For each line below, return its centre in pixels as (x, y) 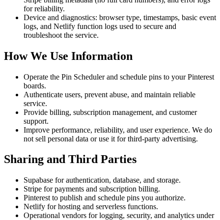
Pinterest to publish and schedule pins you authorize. (105, 198)
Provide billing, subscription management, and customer (110, 112)
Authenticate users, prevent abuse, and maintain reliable (110, 94)
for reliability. (44, 8)
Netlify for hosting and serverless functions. (91, 207)
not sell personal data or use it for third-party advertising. (111, 138)
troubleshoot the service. (61, 35)
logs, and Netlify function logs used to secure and (100, 26)
